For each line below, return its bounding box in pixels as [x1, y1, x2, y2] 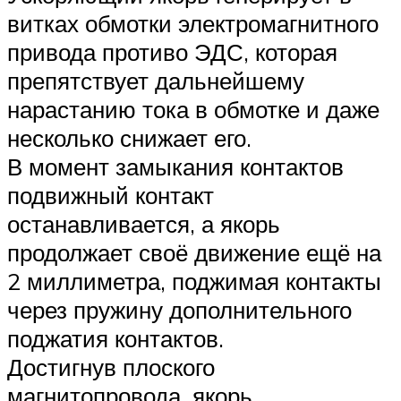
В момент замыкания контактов [7, 151, 344, 181]
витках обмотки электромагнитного [7, 8, 379, 38]
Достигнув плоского [7, 352, 215, 381]
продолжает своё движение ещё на [7, 237, 381, 267]
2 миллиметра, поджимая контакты [7, 266, 381, 295]
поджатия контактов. [7, 323, 224, 353]
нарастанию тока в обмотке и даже [7, 94, 380, 124]
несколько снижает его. [7, 123, 252, 152]
